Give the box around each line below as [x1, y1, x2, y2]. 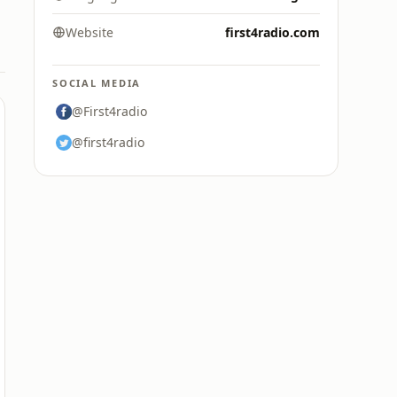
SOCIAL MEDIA [52, 76, 142, 90]
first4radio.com [225, 24, 320, 41]
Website [66, 24, 113, 41]
